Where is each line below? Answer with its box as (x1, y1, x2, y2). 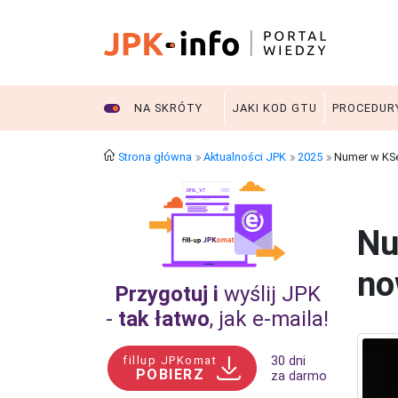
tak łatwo (118, 306, 210, 332)
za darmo (270, 368, 327, 384)
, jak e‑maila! (210, 306, 329, 332)
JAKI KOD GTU (232, 101, 317, 115)
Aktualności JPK (203, 150, 286, 163)
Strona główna (118, 150, 192, 163)
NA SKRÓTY (134, 101, 203, 115)
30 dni (270, 353, 306, 369)
